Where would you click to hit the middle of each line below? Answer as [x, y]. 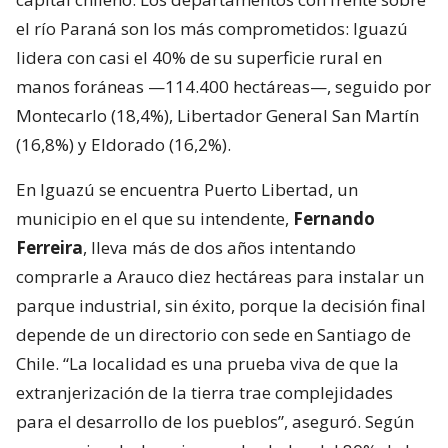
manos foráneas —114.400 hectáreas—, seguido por [223, 87]
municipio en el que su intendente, [154, 219]
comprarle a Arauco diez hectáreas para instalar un [220, 277]
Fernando [334, 219]
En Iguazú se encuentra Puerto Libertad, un [187, 190]
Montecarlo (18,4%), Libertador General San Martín [217, 116]
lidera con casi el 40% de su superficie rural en [199, 58]
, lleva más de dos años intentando [219, 248]
